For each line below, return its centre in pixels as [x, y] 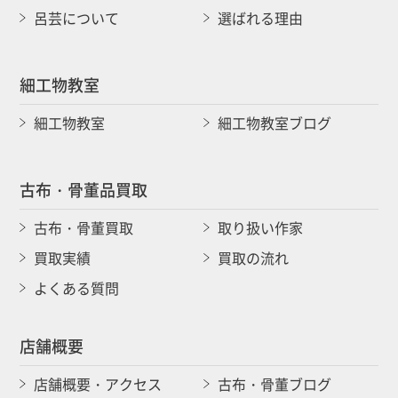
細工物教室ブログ [275, 122]
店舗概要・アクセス [98, 383]
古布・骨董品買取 [84, 189]
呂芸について [77, 17]
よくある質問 [77, 287]
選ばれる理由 [260, 17]
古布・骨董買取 [84, 227]
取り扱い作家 [260, 227]
